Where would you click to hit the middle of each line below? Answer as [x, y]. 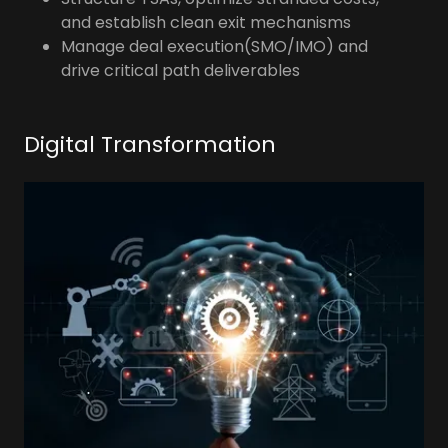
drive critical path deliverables [180, 71]
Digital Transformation [150, 145]
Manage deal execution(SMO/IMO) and [214, 47]
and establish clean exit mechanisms [205, 23]
